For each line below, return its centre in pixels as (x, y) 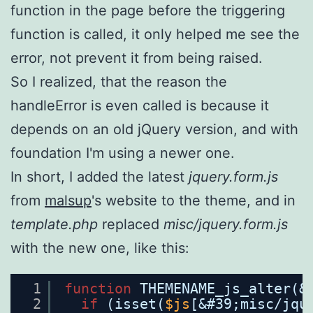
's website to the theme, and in (194, 200)
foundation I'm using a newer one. (123, 153)
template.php (54, 224)
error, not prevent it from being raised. (137, 58)
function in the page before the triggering (148, 10)
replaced (131, 224)
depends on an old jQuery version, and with (154, 129)
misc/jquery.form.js (226, 224)
